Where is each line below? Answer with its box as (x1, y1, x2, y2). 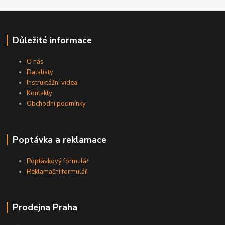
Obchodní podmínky (27, 99, 86, 109)
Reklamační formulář (27, 167, 88, 176)
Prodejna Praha (12, 201, 77, 213)
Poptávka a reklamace (12, 134, 106, 146)
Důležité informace (12, 34, 92, 47)
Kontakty (27, 89, 53, 98)
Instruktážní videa (27, 78, 78, 88)
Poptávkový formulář (27, 157, 89, 166)
